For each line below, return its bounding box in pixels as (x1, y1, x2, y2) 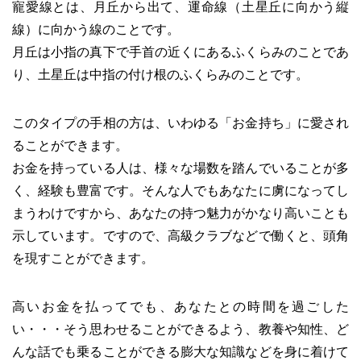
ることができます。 (12, 139, 128, 153)
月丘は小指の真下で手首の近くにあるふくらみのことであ (12, 45, 349, 60)
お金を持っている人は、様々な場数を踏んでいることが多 (12, 161, 349, 176)
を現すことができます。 (12, 251, 154, 266)
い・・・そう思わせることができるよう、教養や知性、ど (12, 322, 349, 337)
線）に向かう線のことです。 (12, 23, 180, 37)
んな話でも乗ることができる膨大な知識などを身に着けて (12, 345, 349, 359)
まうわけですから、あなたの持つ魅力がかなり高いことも (12, 206, 349, 221)
